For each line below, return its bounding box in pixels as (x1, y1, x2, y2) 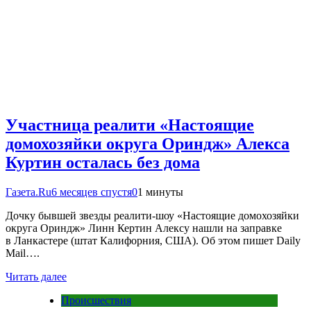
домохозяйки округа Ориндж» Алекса (6, 134, 289, 153)
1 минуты (137, 185, 183, 198)
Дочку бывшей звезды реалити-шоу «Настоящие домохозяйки (6, 209, 299, 221)
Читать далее (6, 270, 67, 283)
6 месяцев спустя (51, 185, 132, 198)
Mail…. (6, 246, 40, 259)
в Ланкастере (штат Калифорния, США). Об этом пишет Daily (6, 234, 301, 246)
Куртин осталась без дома (6, 153, 200, 171)
